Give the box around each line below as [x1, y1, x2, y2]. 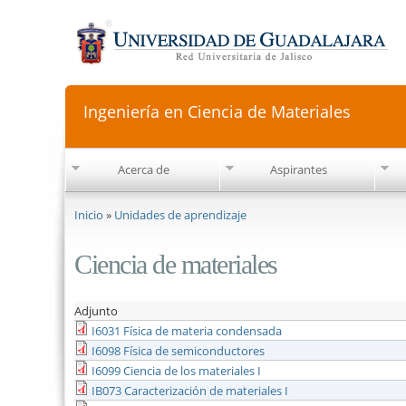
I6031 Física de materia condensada [92, 323, 282, 339]
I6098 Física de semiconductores [92, 343, 265, 359]
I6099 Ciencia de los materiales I [92, 362, 261, 379]
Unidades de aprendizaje [114, 207, 246, 223]
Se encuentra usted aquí [74, 192, 212, 210]
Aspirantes [269, 160, 327, 178]
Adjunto [74, 303, 118, 319]
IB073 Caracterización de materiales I [92, 382, 288, 399]
